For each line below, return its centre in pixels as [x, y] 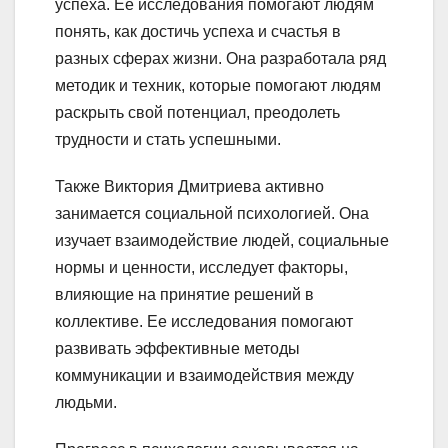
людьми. [86, 403]
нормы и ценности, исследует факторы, [201, 268]
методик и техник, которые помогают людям [218, 86]
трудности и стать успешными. [168, 140]
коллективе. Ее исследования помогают [204, 322]
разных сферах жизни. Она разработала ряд [220, 59]
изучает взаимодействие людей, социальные [222, 241]
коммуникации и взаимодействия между [204, 376]
